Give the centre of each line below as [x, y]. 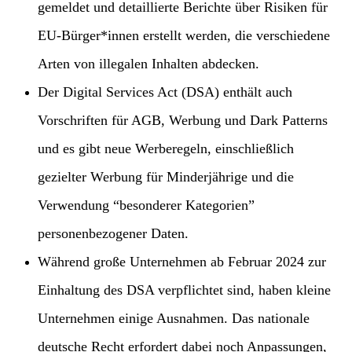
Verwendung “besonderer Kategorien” [146, 205]
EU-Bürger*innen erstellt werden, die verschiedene [184, 36]
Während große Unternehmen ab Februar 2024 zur [182, 262]
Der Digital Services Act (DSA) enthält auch [165, 92]
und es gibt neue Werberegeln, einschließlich [166, 149]
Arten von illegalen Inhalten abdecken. [148, 64]
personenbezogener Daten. [113, 234]
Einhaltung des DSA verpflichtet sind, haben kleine [184, 290]
